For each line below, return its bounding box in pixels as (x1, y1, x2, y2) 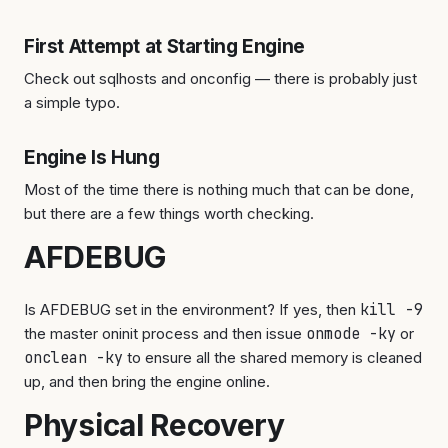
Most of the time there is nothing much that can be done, (24, 180, 414, 199)
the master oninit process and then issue (24, 324, 306, 343)
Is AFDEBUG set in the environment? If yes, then (24, 300, 360, 319)
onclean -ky (24, 348, 123, 368)
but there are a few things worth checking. (24, 204, 314, 223)
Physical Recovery (24, 407, 285, 443)
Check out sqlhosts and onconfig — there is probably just (24, 69, 417, 88)
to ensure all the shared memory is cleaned (123, 348, 422, 367)
